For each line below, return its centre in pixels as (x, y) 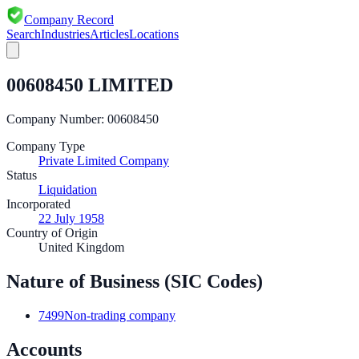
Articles (109, 34)
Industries (65, 34)
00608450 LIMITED (90, 85)
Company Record (69, 20)
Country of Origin (52, 232)
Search (24, 34)
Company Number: (57, 119)
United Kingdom (81, 247)
